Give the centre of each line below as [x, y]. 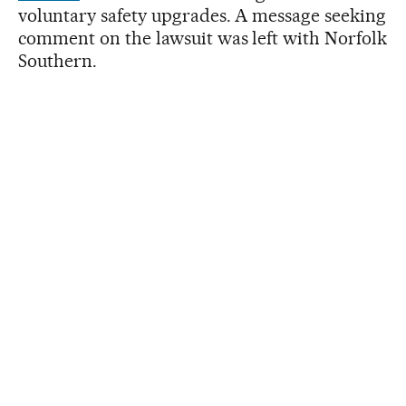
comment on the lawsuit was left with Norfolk [203, 38]
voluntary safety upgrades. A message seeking [203, 15]
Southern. [58, 60]
